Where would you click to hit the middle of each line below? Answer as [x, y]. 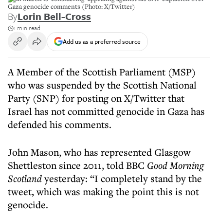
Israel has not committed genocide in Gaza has [106, 111]
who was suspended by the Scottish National [102, 85]
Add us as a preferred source [102, 41]
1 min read [27, 28]
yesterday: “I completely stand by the [123, 178]
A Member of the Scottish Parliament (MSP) [102, 72]
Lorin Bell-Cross [54, 16]
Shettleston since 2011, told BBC [77, 165]
